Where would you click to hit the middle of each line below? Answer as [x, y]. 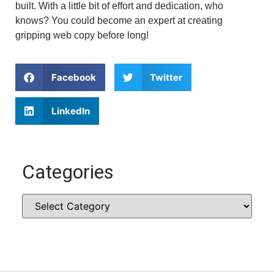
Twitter [166, 77]
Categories [68, 172]
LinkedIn [70, 111]
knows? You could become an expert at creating [119, 20]
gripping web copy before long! [82, 35]
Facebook [73, 77]
